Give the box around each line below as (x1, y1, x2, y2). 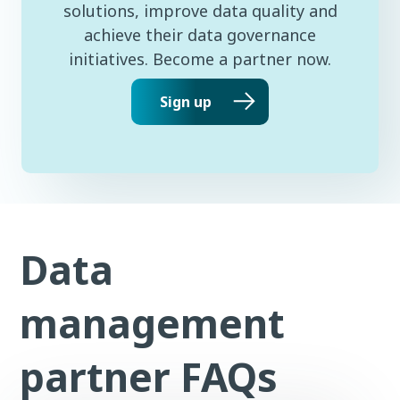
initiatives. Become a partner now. (69, 48, 331, 71)
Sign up (160, 92, 212, 112)
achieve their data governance (84, 24, 316, 46)
